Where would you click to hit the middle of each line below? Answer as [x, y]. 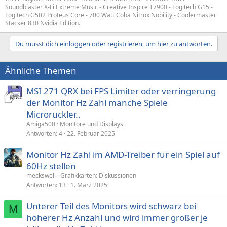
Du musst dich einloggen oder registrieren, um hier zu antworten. [113, 44]
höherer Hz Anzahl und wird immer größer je [117, 218]
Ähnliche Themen [41, 71]
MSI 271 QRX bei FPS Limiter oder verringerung [121, 91]
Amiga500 [41, 124]
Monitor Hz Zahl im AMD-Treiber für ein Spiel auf [123, 154]
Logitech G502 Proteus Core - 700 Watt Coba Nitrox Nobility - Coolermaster [111, 15]
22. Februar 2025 [91, 134]
